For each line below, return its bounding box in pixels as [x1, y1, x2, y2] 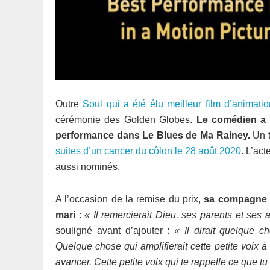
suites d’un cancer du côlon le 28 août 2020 [55, 146, 242, 156]
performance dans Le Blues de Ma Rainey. [55, 130, 250, 140]
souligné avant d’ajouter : [55, 225, 175, 236]
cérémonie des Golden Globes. [55, 115, 196, 125]
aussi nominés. [55, 162, 120, 172]
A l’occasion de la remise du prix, [55, 194, 204, 204]
